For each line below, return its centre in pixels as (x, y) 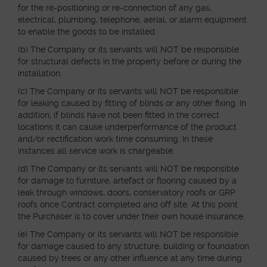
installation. (40, 73)
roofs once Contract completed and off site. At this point (128, 204)
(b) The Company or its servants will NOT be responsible (128, 49)
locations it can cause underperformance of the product (127, 127)
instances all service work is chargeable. (96, 151)
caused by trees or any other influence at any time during (130, 258)
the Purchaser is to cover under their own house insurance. (131, 216)
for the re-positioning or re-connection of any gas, (115, 8)
